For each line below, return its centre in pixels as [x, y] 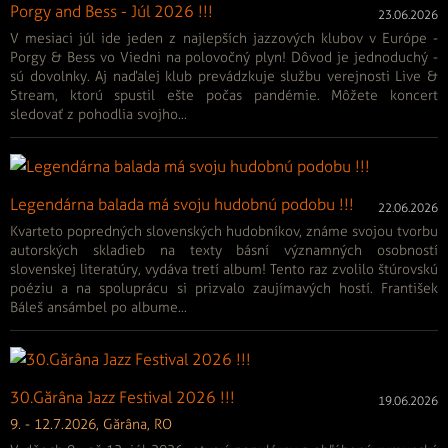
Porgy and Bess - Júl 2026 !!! [111, 12]
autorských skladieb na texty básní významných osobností [224, 251]
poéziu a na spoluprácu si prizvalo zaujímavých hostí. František [224, 289]
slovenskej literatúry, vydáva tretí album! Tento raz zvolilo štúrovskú [224, 270]
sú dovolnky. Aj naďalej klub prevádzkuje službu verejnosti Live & [224, 77]
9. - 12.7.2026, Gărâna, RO [91, 425]
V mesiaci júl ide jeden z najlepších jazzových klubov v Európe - [224, 39]
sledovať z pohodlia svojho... [98, 115]
